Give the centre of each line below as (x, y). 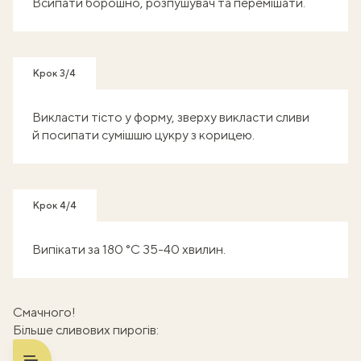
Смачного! (44, 312)
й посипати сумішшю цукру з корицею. (143, 135)
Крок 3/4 (54, 73)
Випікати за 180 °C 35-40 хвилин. (129, 249)
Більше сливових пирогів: (86, 330)
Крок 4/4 (55, 205)
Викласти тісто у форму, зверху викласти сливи (171, 117)
